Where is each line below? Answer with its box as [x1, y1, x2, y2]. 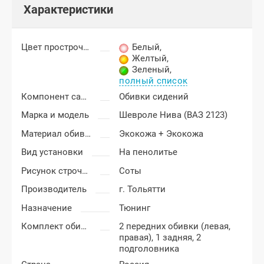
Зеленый [132, 64, 170, 75]
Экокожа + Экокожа [119, 128, 204, 139]
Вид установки [21, 147, 83, 158]
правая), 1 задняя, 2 [119, 232, 202, 243]
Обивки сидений [119, 91, 189, 102]
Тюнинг [119, 202, 151, 213]
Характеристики [24, 2, 113, 16]
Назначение [21, 202, 72, 213]
